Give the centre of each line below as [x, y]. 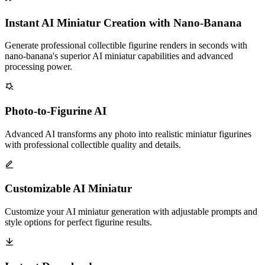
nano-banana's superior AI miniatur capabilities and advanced [119, 56]
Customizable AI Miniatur [68, 189]
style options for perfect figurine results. [78, 222]
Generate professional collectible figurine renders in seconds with [126, 46]
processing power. [38, 67]
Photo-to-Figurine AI [56, 111]
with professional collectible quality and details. [93, 144]
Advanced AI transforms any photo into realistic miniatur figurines [128, 134]
